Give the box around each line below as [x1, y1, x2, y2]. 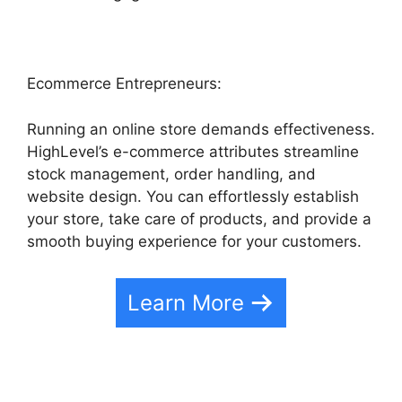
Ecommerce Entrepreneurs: [27, 74, 222, 92]
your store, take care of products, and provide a [27, 209, 371, 228]
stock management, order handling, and [27, 164, 316, 183]
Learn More [127, 290, 244, 316]
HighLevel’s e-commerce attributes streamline [27, 142, 359, 161]
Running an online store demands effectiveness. [27, 119, 375, 138]
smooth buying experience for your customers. [27, 232, 362, 250]
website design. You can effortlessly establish [27, 187, 359, 205]
